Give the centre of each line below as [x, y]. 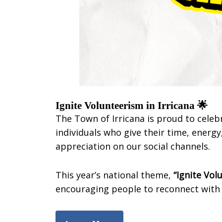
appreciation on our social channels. [133, 146]
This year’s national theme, [114, 175]
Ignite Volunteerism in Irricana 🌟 [132, 106]
